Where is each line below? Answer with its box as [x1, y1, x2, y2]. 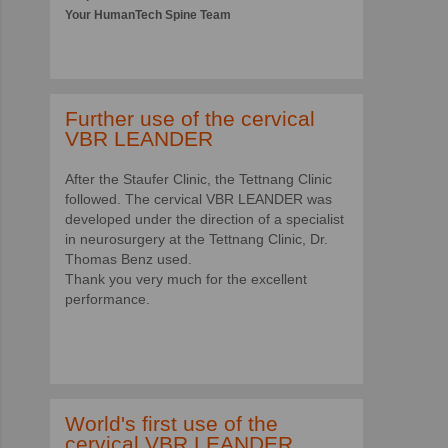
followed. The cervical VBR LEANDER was [65, 190, 332, 207]
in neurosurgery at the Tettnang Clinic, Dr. [65, 230, 328, 247]
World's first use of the [65, 411, 278, 435]
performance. [65, 290, 150, 307]
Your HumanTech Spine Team [65, 7, 231, 22]
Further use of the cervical [65, 106, 315, 130]
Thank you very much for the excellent [65, 270, 307, 287]
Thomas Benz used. [65, 250, 192, 267]
